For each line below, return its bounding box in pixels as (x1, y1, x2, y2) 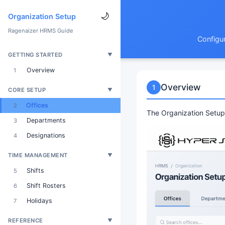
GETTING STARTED (8, 51, 63, 58)
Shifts (25, 167, 44, 174)
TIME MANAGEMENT (8, 152, 68, 159)
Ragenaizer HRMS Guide (8, 27, 73, 34)
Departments (25, 117, 66, 124)
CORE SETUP (8, 86, 46, 93)
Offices (25, 101, 48, 109)
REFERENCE (8, 217, 43, 224)
